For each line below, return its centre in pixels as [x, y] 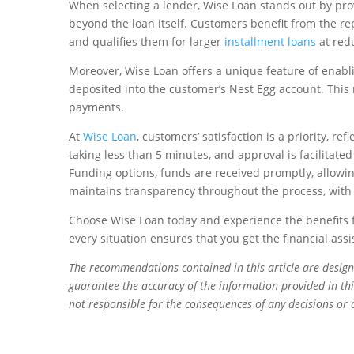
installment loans [270, 42]
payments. [96, 107]
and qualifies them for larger [147, 42]
